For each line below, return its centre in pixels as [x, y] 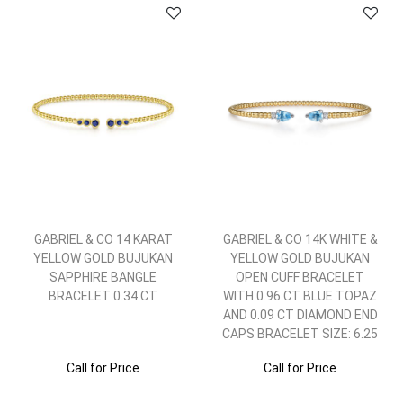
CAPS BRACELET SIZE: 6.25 [300, 334]
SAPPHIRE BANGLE [103, 277]
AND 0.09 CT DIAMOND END [300, 315]
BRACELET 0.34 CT [103, 296]
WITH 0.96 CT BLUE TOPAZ [300, 296]
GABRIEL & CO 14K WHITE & [300, 239]
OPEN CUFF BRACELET [300, 277]
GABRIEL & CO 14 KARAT [103, 239]
